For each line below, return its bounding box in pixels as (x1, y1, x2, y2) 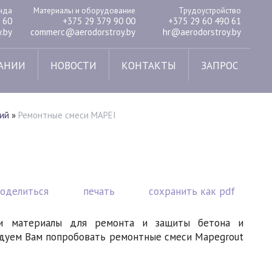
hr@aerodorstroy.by (162, 25, 241, 38)
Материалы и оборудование (33, 5, 135, 16)
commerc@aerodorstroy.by (30, 25, 135, 38)
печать (83, 185, 115, 199)
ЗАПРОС (200, 59, 238, 72)
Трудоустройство (178, 5, 241, 16)
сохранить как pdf (148, 185, 235, 199)
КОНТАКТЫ (121, 59, 176, 72)
